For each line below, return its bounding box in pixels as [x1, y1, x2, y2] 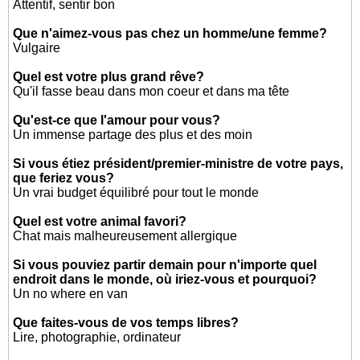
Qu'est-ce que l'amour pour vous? [13, 113, 221, 127]
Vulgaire [13, 41, 61, 55]
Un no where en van [13, 287, 129, 301]
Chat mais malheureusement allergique [13, 229, 238, 243]
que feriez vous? [13, 171, 115, 185]
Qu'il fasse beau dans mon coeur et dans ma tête [13, 84, 290, 98]
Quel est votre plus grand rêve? [13, 70, 205, 84]
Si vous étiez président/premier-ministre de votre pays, [13, 157, 344, 170]
